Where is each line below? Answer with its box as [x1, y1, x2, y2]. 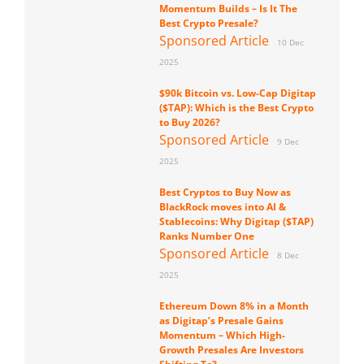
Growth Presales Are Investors [158, 343, 304, 357]
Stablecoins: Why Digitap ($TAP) [158, 214, 314, 229]
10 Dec [276, 37, 304, 49]
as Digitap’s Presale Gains [158, 314, 284, 328]
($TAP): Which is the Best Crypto [158, 101, 314, 115]
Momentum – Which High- [158, 328, 285, 343]
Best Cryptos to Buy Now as [158, 185, 291, 200]
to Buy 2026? [158, 115, 220, 130]
